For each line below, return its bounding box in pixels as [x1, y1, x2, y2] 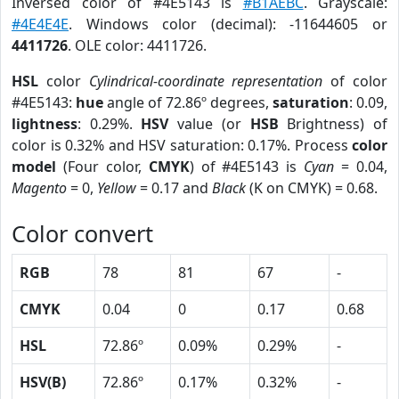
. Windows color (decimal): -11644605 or [69, 14, 387, 34]
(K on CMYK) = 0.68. [246, 178, 378, 198]
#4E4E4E [12, 14, 69, 34]
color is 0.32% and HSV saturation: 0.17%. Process [12, 135, 352, 155]
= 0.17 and [136, 178, 212, 198]
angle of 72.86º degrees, [103, 93, 273, 112]
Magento [12, 178, 67, 198]
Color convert [12, 218, 153, 248]
